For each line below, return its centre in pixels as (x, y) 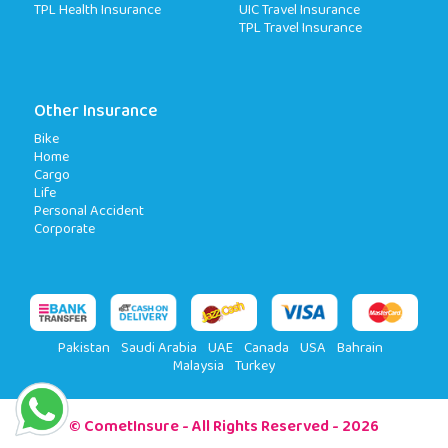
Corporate (64, 229)
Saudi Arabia (158, 348)
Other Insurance (96, 111)
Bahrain (359, 348)
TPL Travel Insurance (300, 28)
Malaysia (198, 366)
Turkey (255, 366)
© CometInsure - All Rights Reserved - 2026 (224, 427)
